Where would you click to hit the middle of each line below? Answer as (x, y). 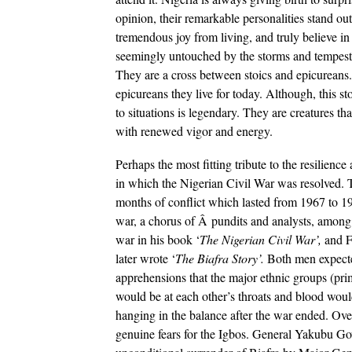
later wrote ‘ (145, 258)
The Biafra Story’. (221, 258)
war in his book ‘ (158, 239)
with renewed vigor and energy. (194, 130)
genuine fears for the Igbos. (182, 333)
